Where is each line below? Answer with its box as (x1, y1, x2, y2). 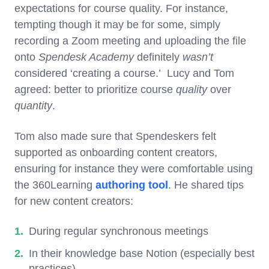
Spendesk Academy (38, 50, 134, 63)
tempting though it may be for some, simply (14, 18, 220, 31)
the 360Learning (14, 178, 95, 191)
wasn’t (183, 50, 213, 63)
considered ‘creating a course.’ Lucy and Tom (14, 67, 234, 79)
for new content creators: (14, 195, 133, 207)
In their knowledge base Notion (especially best (29, 247, 255, 259)
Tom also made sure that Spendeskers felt (14, 130, 216, 142)
